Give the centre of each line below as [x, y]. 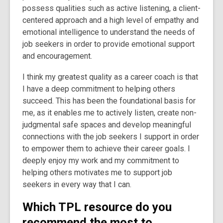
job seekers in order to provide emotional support [109, 44]
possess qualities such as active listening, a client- [111, 8]
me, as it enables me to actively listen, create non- [110, 112]
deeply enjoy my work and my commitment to [101, 160]
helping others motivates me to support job [97, 172]
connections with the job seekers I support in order [111, 136]
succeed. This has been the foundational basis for [109, 101]
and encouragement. [57, 56]
